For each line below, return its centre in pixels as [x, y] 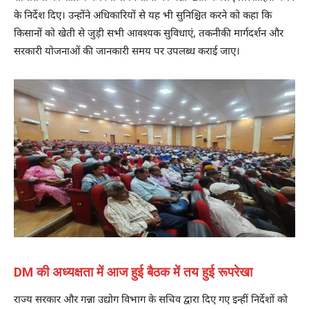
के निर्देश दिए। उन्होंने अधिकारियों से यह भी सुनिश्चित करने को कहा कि [143, 16]
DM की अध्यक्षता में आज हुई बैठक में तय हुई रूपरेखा [133, 272]
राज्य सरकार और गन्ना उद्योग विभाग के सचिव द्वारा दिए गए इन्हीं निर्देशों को [151, 301]
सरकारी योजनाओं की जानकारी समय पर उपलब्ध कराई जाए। [127, 52]
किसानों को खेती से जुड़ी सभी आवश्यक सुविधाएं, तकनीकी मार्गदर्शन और [149, 34]
